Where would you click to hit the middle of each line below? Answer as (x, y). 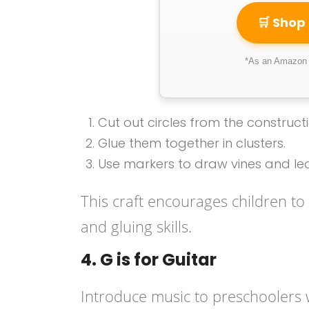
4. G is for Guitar (149, 260)
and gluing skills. (136, 226)
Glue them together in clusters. (192, 143)
